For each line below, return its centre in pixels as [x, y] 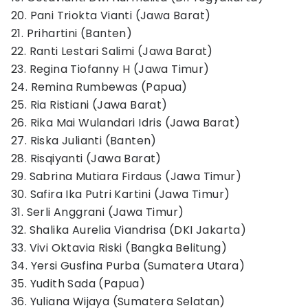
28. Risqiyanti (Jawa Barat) [86, 158]
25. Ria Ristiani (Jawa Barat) [89, 105]
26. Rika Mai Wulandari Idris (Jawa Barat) [126, 123]
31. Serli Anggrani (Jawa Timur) [98, 212]
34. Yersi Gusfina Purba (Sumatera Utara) [128, 266]
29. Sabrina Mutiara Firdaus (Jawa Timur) [126, 176]
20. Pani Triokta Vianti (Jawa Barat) [111, 15]
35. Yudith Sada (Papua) [78, 284]
